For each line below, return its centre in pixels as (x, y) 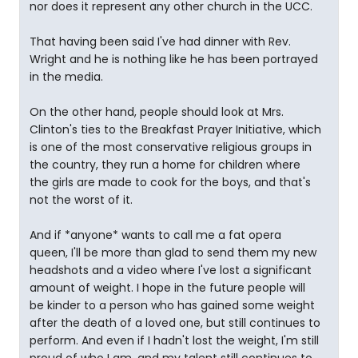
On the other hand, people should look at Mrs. (157, 112)
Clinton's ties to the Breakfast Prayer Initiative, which (175, 129)
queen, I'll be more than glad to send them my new (173, 253)
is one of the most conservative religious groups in (171, 147)
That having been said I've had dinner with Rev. (160, 42)
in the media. (66, 77)
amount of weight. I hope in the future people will (167, 288)
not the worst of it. (81, 200)
